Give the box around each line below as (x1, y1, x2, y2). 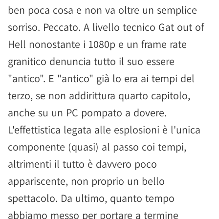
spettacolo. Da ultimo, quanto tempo (8, 191, 175, 205)
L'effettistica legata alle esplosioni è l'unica (8, 123, 200, 136)
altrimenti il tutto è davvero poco (8, 157, 157, 171)
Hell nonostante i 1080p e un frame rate (8, 37, 187, 51)
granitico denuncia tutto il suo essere (8, 54, 175, 68)
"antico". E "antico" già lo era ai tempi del (8, 71, 195, 85)
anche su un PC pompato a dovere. (8, 106, 167, 119)
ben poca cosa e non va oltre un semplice (8, 3, 197, 17)
